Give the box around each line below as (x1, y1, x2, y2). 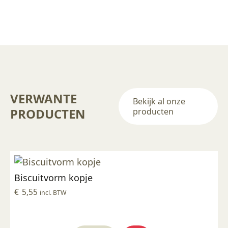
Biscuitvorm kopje (14, 172, 93, 184)
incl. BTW (40, 188, 66, 197)
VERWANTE (10, 90, 77, 107)
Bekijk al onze (132, 96, 185, 107)
